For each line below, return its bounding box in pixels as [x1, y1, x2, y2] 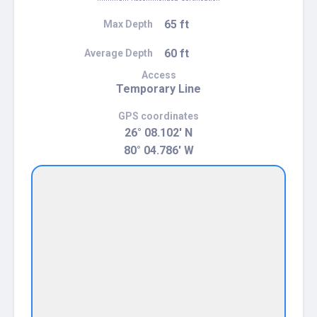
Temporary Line [116, 81, 201, 96]
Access [141, 69, 176, 81]
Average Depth [84, 47, 153, 59]
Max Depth [103, 18, 153, 30]
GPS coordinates [118, 110, 199, 122]
